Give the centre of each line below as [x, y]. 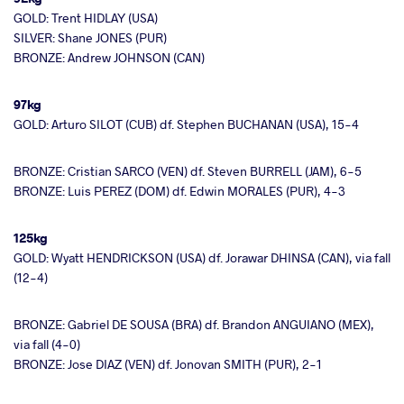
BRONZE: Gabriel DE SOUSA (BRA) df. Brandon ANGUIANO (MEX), [194, 325]
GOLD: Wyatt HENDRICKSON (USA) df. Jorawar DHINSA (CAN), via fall [202, 258]
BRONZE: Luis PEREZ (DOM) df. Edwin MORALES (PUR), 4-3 [179, 191]
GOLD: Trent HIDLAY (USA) [86, 18]
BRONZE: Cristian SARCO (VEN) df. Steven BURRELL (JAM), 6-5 [188, 171]
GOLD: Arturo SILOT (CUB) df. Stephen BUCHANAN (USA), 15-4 [186, 124]
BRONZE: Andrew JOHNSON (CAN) [109, 58]
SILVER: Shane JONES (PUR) [90, 38]
